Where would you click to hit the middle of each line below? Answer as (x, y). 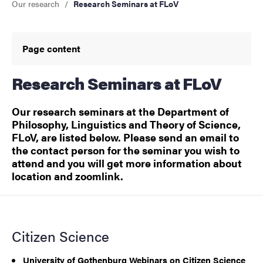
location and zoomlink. (68, 176)
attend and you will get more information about (127, 163)
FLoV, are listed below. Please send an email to (125, 137)
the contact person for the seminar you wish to (126, 150)
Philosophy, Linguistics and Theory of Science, (126, 124)
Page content (51, 49)
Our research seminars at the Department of (120, 112)
